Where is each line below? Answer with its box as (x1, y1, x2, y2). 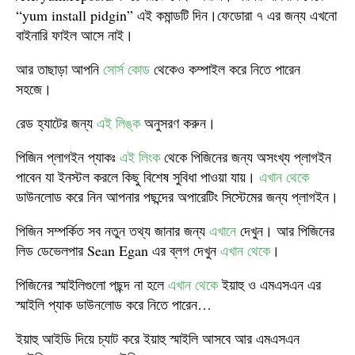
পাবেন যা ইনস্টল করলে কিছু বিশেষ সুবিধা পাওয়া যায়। (16, 167, 259, 186)
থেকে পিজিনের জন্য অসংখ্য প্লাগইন (160, 147, 331, 166)
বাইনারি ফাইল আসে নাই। (16, 25, 133, 44)
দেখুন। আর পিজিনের (236, 221, 334, 240)
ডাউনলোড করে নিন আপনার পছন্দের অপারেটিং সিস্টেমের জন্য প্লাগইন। (16, 187, 338, 206)
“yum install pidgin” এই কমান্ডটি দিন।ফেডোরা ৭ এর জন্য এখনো (16, 6, 337, 25)
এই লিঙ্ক (97, 113, 140, 132)
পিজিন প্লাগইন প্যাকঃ (16, 147, 120, 166)
